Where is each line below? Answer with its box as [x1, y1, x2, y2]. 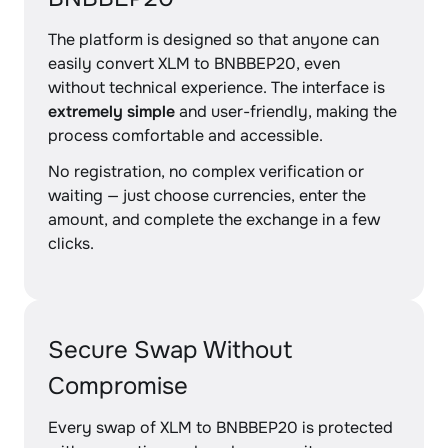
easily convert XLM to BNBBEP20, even [48, 53, 340, 74]
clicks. [48, 233, 94, 254]
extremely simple [48, 101, 175, 122]
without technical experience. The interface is [48, 77, 385, 98]
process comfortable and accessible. [48, 125, 323, 146]
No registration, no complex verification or [48, 161, 364, 182]
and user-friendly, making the [175, 101, 397, 122]
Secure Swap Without [48, 335, 293, 365]
